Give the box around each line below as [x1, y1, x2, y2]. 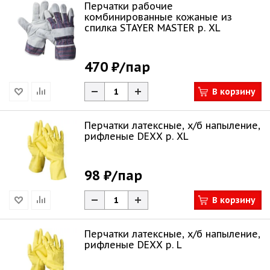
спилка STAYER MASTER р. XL [84, 22, 221, 34]
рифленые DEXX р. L [166, 239, 182, 251]
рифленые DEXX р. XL [166, 130, 189, 142]
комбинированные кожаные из [84, 11, 232, 23]
